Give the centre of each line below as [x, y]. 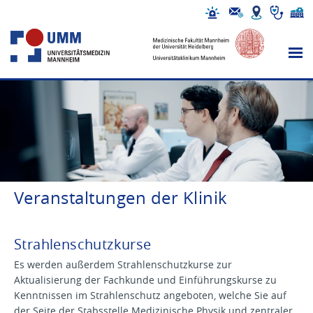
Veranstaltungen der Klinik [121, 198]
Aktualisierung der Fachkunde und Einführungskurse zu [145, 280]
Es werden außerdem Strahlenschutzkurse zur [123, 264]
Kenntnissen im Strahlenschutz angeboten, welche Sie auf [150, 295]
